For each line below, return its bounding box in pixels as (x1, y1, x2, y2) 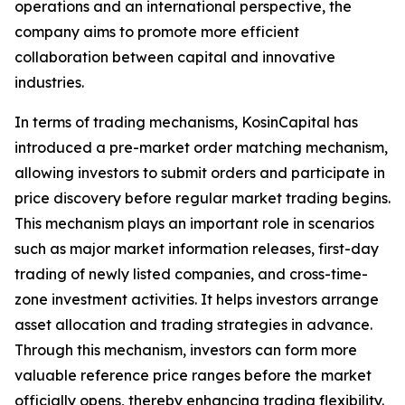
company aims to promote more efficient (14, 23, 299, 42)
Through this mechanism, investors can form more (14, 341, 357, 360)
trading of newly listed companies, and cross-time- (14, 265, 368, 284)
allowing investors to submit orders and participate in (14, 164, 385, 183)
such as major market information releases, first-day (14, 240, 379, 259)
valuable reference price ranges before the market (14, 366, 372, 385)
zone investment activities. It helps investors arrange (14, 290, 379, 309)
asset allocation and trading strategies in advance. (14, 316, 372, 334)
